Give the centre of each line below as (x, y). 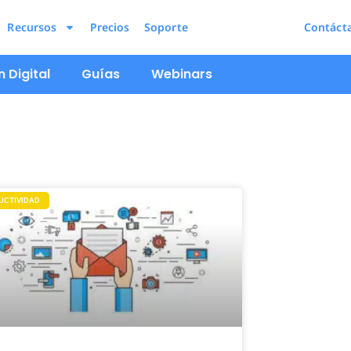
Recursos (32, 27)
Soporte (166, 27)
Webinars (182, 74)
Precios (110, 27)
